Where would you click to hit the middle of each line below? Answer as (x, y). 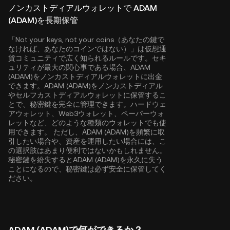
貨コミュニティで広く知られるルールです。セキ (87, 58)
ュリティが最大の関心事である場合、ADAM (79, 67)
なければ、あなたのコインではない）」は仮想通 (87, 49)
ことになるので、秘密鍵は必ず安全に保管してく (87, 169)
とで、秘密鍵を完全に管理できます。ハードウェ (87, 104)
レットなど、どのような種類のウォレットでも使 (87, 123)
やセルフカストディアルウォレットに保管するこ (87, 95)
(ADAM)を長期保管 (43, 20)
